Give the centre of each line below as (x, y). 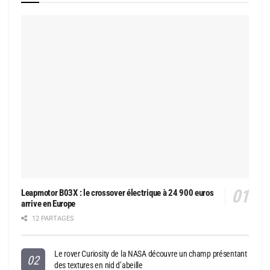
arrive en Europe (49, 203)
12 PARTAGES (52, 218)
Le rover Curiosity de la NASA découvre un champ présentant (151, 253)
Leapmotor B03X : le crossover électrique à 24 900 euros (118, 193)
